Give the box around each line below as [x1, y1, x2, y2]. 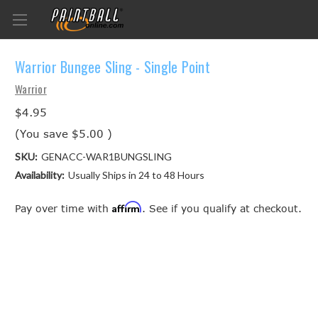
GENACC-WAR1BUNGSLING [40, 150, 172, 163]
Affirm [112, 200, 142, 213]
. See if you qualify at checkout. [142, 202, 302, 214]
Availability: [15, 168, 65, 181]
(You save [15, 126, 68, 140]
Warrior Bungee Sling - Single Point [15, 56, 210, 78]
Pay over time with [15, 202, 112, 214]
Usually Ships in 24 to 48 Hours [67, 168, 204, 181]
